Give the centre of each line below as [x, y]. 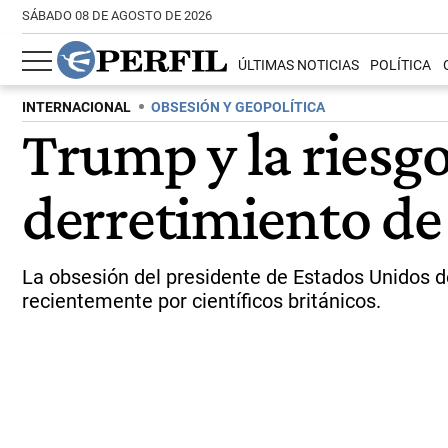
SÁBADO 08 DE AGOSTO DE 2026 [117, 15]
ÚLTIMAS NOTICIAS [299, 66]
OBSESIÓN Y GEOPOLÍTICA [238, 107]
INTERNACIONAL [76, 107]
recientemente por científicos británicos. [201, 301]
